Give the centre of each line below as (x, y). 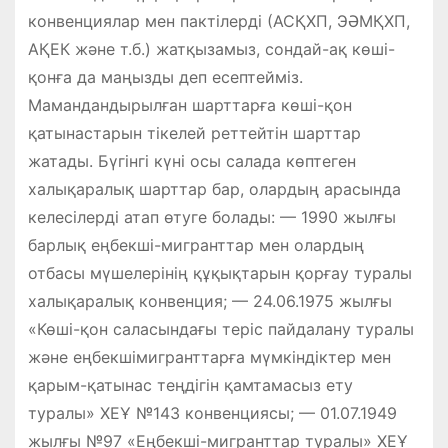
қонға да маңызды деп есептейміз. (165, 76)
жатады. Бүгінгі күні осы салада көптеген (191, 160)
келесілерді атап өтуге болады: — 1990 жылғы (211, 216)
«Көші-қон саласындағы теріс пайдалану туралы (220, 328)
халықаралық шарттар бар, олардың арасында (214, 188)
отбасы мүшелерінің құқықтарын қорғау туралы (219, 272)
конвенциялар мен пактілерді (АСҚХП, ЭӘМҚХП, (218, 20)
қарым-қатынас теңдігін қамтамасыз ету (190, 384)
